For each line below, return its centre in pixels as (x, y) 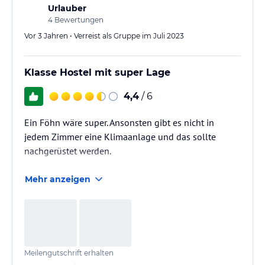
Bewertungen (78, 20)
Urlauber (67, 8)
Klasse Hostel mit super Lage (97, 72)
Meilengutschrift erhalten (69, 253)
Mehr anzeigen (58, 179)
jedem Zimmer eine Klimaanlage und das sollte (120, 137)
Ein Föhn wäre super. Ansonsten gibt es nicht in (119, 122)
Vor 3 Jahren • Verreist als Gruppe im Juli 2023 (104, 36)
